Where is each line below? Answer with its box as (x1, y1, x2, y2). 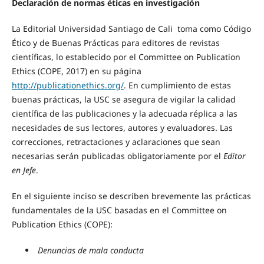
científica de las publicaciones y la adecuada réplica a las (11, 108, 237, 120)
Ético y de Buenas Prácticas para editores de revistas (11, 37, 220, 49)
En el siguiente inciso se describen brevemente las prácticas (11, 190, 251, 202)
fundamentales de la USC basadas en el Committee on (11, 204, 227, 216)
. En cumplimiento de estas (123, 80, 231, 91)
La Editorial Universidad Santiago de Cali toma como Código (11, 23, 251, 35)
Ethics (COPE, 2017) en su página (11, 65, 141, 77)
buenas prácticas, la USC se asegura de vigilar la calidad (11, 94, 236, 105)
